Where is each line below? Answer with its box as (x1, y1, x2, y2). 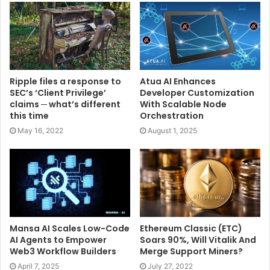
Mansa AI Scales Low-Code (10, 222, 130, 234)
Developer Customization (140, 87, 254, 99)
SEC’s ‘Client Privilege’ (10, 87, 106, 99)
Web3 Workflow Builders (10, 245, 116, 257)
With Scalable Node (140, 98, 227, 111)
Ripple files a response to (10, 75, 121, 88)
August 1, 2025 (148, 126, 197, 136)
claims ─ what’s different (10, 98, 121, 111)
